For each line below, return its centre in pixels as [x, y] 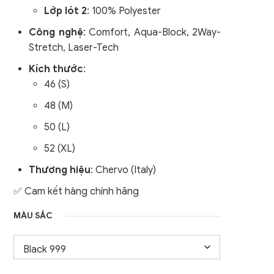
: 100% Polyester [124, 11]
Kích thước [56, 69]
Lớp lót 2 [66, 11]
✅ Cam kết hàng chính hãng [76, 191]
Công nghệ [56, 32]
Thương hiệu [60, 170]
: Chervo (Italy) [124, 170]
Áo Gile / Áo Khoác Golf [174, 19]
